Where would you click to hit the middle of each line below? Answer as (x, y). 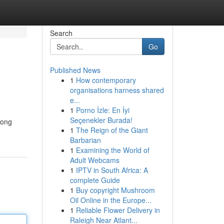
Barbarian (85, 140)
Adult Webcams (94, 160)
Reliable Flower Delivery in (118, 210)
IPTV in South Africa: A (112, 170)
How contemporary (106, 80)
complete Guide (95, 180)
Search (61, 33)
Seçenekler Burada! (101, 120)
